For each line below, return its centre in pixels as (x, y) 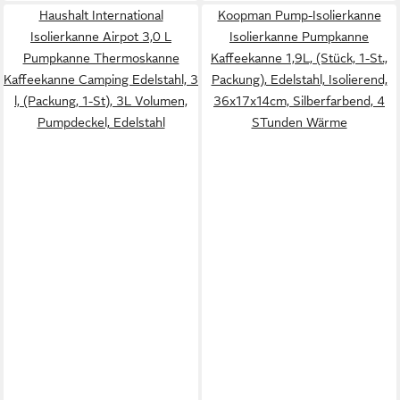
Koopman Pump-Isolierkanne (299, 15)
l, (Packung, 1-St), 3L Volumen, (101, 100)
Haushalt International (101, 15)
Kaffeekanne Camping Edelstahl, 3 (101, 79)
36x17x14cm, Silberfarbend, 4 (299, 100)
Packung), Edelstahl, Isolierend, (299, 79)
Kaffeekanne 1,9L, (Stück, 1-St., (299, 58)
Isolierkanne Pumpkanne (299, 36)
